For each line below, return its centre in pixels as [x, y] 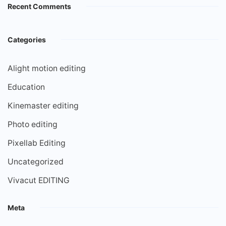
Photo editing [33, 125]
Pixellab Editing [37, 143]
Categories [27, 40]
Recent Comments [39, 7]
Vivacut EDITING [39, 181]
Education [26, 87]
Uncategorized [36, 162]
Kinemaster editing [43, 106]
